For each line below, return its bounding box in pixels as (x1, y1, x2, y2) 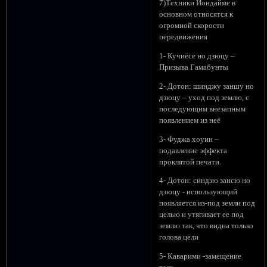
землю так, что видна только (159, 222, 254, 231)
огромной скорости (159, 21, 225, 30)
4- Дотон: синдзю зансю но (159, 176, 251, 185)
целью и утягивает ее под (159, 210, 244, 219)
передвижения (159, 33, 208, 42)
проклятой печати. (159, 157, 222, 166)
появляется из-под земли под (159, 199, 256, 208)
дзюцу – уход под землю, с (159, 93, 250, 102)
